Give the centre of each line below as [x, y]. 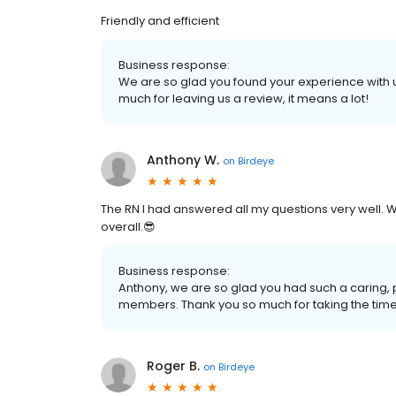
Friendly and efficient [160, 21]
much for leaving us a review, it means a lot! [244, 99]
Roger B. [173, 366]
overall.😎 [128, 227]
